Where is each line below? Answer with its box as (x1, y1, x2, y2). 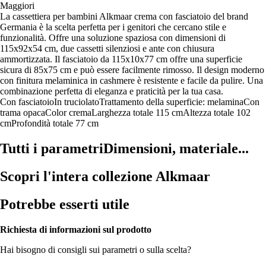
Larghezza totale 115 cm (91, 107, 183, 118)
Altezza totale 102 (183, 107, 251, 118)
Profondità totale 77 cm (11, 118, 99, 128)
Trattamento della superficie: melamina (99, 96, 243, 107)
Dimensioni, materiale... (103, 140, 249, 156)
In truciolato (54, 96, 99, 107)
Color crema (45, 107, 91, 118)
